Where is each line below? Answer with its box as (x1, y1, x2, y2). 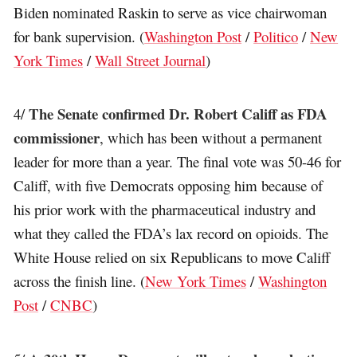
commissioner (14, 127, 100, 149)
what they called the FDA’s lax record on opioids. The (14, 223, 329, 244)
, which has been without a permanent (100, 127, 323, 148)
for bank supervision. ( (14, 25, 145, 46)
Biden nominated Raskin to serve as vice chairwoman (14, 2, 328, 22)
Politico (253, 25, 299, 46)
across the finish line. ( (14, 271, 146, 292)
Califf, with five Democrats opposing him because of (14, 175, 324, 196)
